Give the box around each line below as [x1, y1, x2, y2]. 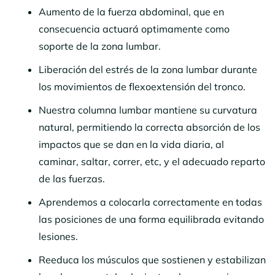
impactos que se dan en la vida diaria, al [39, 137, 224, 150]
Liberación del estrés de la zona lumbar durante [39, 63, 257, 76]
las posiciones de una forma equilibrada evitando [39, 212, 264, 225]
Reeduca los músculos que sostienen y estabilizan [39, 253, 266, 266]
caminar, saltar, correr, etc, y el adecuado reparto [39, 155, 265, 168]
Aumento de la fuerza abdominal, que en [39, 5, 224, 18]
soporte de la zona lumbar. [39, 39, 166, 52]
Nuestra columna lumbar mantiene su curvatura [39, 103, 257, 116]
